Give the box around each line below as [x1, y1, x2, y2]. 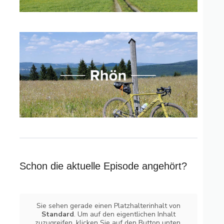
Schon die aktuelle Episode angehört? [19, 160, 187, 171]
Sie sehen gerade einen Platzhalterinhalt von [36, 200, 180, 210]
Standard [41, 209, 74, 219]
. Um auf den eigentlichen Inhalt [74, 209, 175, 219]
